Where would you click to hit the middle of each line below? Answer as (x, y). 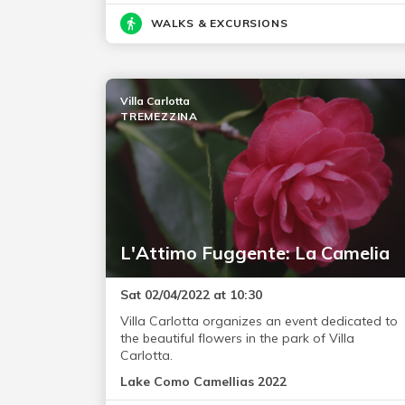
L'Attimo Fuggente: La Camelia (255, 253)
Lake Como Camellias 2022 (203, 382)
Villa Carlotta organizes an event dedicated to (259, 321)
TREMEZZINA (159, 117)
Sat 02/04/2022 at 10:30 (191, 295)
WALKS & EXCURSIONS (220, 24)
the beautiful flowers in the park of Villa (237, 339)
